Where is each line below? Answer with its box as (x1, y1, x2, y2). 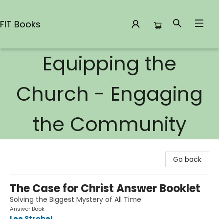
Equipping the (43, 50, 176, 77)
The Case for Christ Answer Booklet (10, 181, 200, 196)
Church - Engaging (16, 80, 203, 108)
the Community (32, 110, 187, 138)
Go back (173, 154, 201, 164)
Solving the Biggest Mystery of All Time (10, 195, 141, 204)
